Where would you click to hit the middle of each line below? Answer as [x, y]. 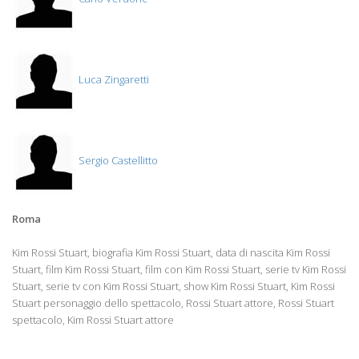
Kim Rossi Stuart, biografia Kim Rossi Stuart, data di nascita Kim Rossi [171, 252]
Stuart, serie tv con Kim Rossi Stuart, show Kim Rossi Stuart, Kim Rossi [173, 286]
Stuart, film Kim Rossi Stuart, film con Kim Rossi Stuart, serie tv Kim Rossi [179, 269]
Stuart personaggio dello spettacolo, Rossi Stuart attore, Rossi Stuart [173, 303]
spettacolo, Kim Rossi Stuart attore [93, 319]
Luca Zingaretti [113, 80]
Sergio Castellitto [117, 161]
